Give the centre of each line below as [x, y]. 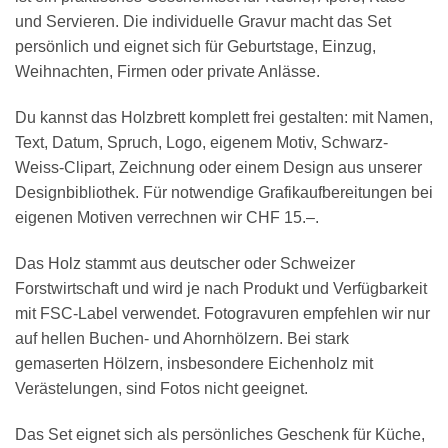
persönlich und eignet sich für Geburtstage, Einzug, [195, 47]
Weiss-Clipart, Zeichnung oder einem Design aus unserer [218, 168]
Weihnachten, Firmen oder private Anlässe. [167, 72]
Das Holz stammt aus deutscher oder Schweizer [185, 264]
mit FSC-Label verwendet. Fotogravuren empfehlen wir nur [222, 314]
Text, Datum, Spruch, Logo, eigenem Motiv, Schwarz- [201, 143]
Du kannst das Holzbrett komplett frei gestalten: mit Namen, [224, 118]
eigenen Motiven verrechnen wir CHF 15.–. [167, 218]
